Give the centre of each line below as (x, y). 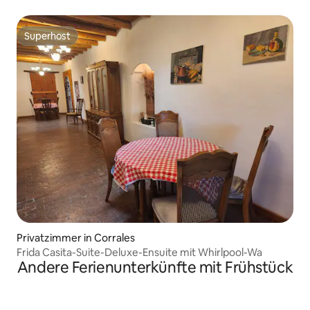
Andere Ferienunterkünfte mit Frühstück (155, 267)
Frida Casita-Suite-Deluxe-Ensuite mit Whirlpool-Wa (140, 252)
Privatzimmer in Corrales (76, 237)
